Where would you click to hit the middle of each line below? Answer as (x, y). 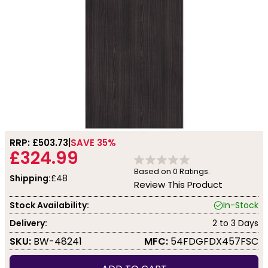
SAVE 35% (93, 143)
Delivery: (28, 223)
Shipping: (30, 178)
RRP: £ (24, 143)
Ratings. (194, 171)
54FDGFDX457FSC (213, 241)
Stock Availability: (49, 205)
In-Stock (241, 205)
